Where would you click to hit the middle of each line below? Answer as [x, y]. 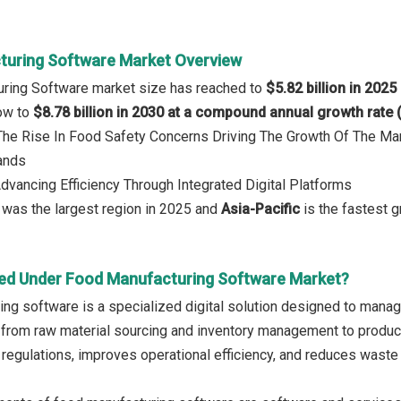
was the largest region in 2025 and [111, 209]
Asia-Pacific [262, 209]
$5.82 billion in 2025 [331, 88]
